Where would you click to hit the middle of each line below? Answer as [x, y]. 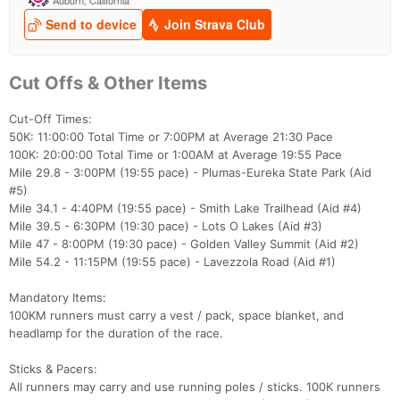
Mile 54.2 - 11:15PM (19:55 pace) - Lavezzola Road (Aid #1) [172, 261]
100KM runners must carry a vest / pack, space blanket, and [176, 315]
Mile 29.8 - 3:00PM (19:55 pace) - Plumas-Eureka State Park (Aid [190, 172]
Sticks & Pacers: [53, 368]
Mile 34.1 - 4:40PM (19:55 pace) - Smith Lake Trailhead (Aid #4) [185, 208]
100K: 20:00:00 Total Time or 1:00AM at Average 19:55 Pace [175, 154]
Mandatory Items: [58, 297]
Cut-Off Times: [50, 118]
